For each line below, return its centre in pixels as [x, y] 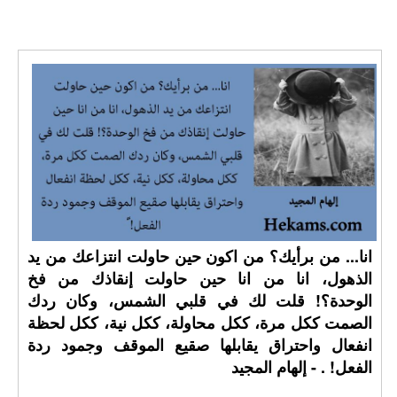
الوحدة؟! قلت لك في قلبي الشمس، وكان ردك [200, 300]
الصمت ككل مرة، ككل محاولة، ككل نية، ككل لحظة [200, 323]
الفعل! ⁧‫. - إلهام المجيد [301, 367]
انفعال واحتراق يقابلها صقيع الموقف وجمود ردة [200, 345]
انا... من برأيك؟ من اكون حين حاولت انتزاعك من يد [200, 256]
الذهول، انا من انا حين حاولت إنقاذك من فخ [200, 278]
